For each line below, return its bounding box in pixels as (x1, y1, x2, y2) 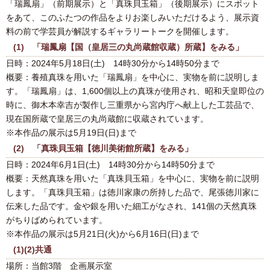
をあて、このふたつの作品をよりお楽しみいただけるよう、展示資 (6, 12, 259, 22)
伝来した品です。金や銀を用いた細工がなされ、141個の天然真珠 (6, 201, 257, 211)
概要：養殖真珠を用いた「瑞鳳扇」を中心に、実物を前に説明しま (6, 72, 259, 82)
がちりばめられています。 (6, 215, 107, 225)
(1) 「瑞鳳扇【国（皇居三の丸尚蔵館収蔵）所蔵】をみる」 (13, 42, 243, 52)
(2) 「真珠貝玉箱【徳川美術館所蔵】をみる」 (13, 143, 193, 153)
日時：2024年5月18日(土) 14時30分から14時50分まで (6, 58, 219, 68)
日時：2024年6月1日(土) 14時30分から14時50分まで (6, 159, 215, 169)
